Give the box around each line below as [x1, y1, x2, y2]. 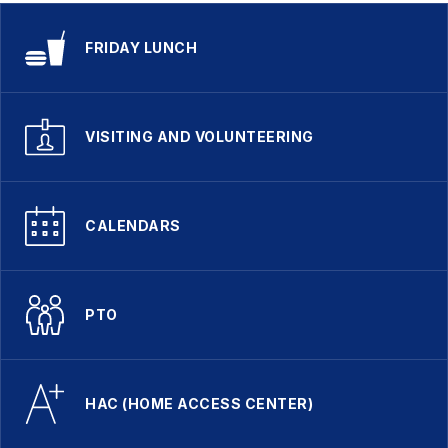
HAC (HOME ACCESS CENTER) [85, 395, 313, 413]
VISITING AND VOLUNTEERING [85, 128, 314, 146]
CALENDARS [85, 217, 181, 235]
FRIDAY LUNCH [85, 39, 197, 57]
